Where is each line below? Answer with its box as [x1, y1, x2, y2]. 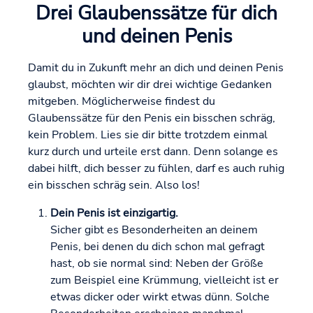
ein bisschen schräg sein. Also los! [28, 177, 200, 194]
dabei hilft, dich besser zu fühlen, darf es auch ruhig [28, 161, 284, 177]
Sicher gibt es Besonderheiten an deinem [50, 222, 258, 238]
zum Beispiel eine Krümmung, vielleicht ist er [50, 272, 279, 289]
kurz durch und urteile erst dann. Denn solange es [28, 144, 278, 160]
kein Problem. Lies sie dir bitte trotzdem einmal [28, 127, 268, 143]
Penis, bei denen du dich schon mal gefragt [50, 239, 265, 255]
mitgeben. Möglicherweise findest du [28, 94, 215, 110]
